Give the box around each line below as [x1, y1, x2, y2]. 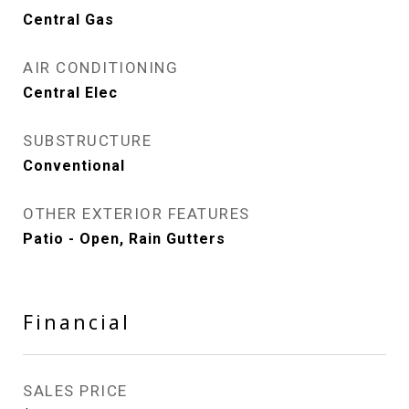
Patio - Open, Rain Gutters [23, 230, 225, 247]
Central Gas [23, 11, 114, 28]
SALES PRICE [23, 382, 128, 400]
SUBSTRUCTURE [23, 131, 152, 150]
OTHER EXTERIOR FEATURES [23, 204, 250, 223]
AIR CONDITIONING [23, 58, 178, 77]
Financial [23, 309, 131, 335]
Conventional [23, 157, 125, 174]
